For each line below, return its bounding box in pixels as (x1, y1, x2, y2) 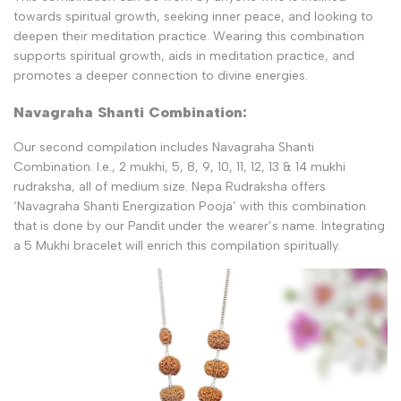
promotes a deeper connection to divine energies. (13, 67, 308, 83)
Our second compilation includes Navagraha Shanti (13, 140, 314, 156)
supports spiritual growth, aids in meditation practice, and (13, 47, 354, 64)
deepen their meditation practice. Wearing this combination (13, 28, 364, 44)
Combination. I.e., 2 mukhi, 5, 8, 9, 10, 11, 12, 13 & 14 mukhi (13, 159, 346, 175)
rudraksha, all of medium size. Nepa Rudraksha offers (13, 179, 326, 195)
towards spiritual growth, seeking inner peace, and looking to (13, 8, 373, 24)
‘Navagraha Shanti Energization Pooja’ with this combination (13, 199, 366, 215)
